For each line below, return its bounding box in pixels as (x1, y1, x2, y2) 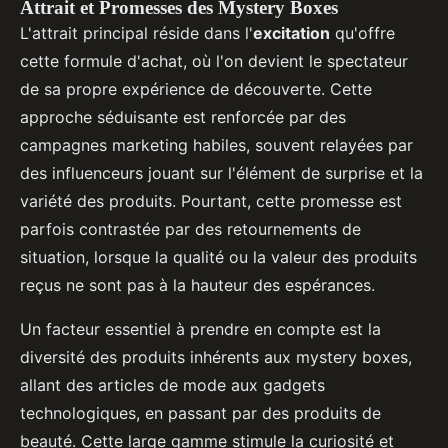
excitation (253, 23, 330, 44)
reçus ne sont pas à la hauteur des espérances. (20, 275, 375, 296)
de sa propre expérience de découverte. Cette (20, 79, 372, 100)
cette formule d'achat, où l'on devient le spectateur (20, 51, 408, 72)
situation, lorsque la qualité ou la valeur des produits (20, 247, 417, 268)
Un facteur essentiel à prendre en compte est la (20, 319, 381, 340)
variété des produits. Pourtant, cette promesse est (20, 191, 402, 212)
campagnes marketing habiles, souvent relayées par (20, 135, 413, 156)
